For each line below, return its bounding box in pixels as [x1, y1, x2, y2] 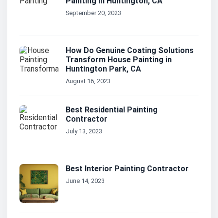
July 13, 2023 [66, 127, 102, 135]
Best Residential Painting [66, 105, 158, 115]
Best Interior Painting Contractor [66, 164, 189, 174]
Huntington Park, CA [66, 64, 141, 74]
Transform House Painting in [66, 55, 172, 65]
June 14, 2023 [66, 177, 105, 185]
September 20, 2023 [66, 9, 121, 17]
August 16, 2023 [66, 77, 110, 85]
